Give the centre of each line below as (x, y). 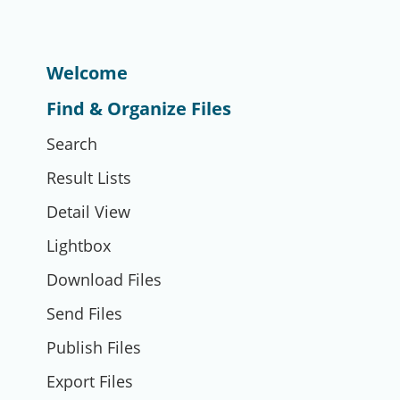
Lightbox (79, 246)
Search (72, 144)
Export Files (90, 381)
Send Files (84, 313)
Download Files (104, 279)
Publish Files (94, 347)
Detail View (88, 212)
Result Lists (89, 178)
